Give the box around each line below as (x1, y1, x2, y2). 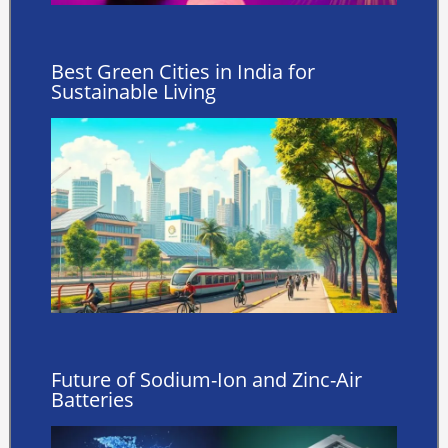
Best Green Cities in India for (50, 58, 315, 86)
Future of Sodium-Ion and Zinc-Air (50, 366, 362, 394)
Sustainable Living (50, 78, 216, 106)
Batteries (50, 386, 134, 414)
